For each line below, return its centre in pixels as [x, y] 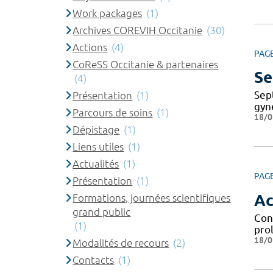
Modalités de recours [121, 243]
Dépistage [96, 129]
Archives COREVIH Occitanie [138, 30]
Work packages [108, 13]
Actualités [96, 163]
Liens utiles [98, 146]
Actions [90, 47]
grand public [102, 211]
